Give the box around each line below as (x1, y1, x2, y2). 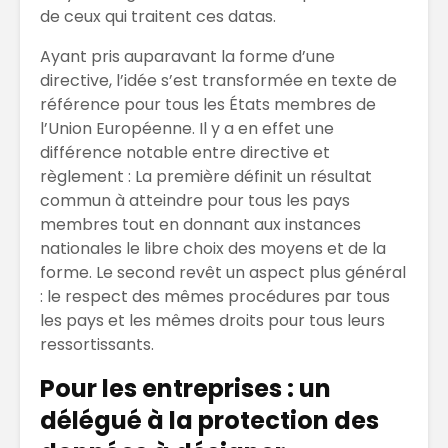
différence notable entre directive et (40, 141, 330, 165)
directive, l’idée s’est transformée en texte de (40, 69, 397, 93)
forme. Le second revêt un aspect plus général (40, 261, 406, 285)
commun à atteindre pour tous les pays (40, 189, 350, 213)
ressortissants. (40, 333, 154, 357)
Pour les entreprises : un (40, 372, 331, 406)
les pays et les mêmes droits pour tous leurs (40, 309, 385, 333)
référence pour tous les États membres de (40, 93, 376, 117)
